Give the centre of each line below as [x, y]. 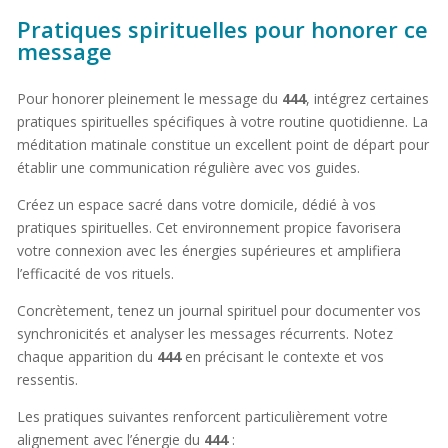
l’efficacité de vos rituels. [95, 273]
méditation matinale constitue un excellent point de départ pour [222, 144]
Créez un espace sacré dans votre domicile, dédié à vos [196, 204]
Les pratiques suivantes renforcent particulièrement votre [202, 416]
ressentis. [47, 379]
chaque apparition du [86, 356]
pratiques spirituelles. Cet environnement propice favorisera [208, 227]
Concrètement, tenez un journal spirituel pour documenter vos [218, 310]
